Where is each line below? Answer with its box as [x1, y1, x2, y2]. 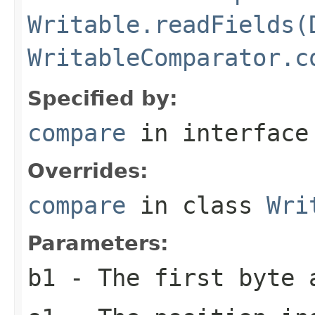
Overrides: [27, 158, 148, 183]
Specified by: [27, 86, 178, 110]
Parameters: [27, 231, 169, 255]
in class [126, 191, 266, 219]
